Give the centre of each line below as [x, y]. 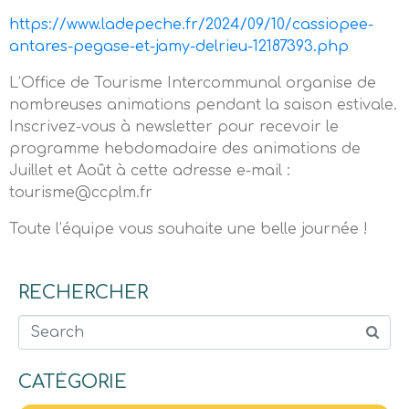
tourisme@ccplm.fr [81, 193]
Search [40, 341]
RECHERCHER [83, 293]
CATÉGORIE [73, 382]
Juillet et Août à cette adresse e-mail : [150, 171]
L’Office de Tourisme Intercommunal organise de [193, 83]
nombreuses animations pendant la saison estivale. [203, 105]
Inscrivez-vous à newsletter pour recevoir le [174, 127]
